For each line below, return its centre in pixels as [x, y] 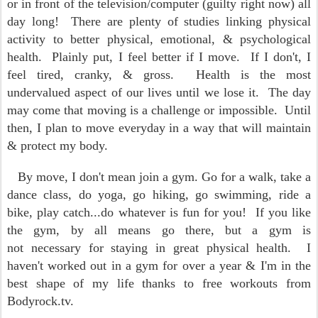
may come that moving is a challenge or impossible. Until [159, 110]
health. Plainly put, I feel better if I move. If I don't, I [159, 57]
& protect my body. [57, 146]
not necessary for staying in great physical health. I [159, 248]
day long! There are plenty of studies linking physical [159, 21]
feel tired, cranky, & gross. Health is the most [159, 75]
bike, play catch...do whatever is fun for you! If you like [159, 212]
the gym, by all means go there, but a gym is [159, 230]
